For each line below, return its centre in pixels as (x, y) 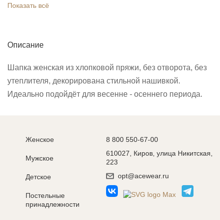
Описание (26, 45)
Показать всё (28, 5)
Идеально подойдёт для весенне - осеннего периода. (105, 94)
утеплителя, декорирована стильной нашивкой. (94, 81)
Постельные (45, 195)
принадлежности (53, 204)
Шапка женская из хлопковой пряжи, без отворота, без (107, 67)
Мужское (40, 158)
